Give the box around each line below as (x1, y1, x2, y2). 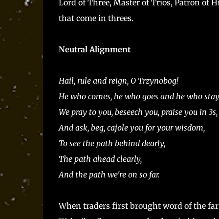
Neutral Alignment (58, 44, 131, 54)
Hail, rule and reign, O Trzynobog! (58, 75, 178, 86)
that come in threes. (58, 13, 133, 23)
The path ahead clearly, (58, 153, 142, 164)
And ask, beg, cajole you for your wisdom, (58, 122, 205, 132)
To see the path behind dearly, (58, 138, 165, 148)
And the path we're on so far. (58, 169, 160, 179)
